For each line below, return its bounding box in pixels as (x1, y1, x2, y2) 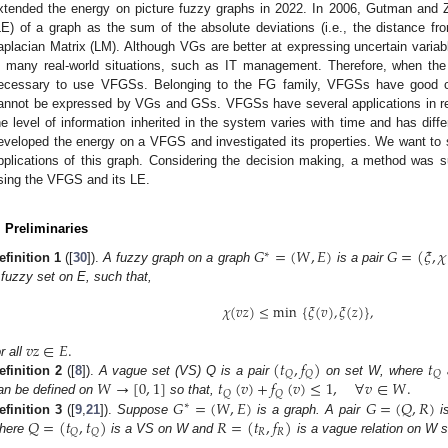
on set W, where (321, 362, 428, 378)
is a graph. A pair (252, 401, 366, 417)
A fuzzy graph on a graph (103, 249, 254, 265)
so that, (166, 382, 219, 398)
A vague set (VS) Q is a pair (98, 362, 274, 378)
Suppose (117, 401, 174, 417)
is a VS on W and (107, 420, 218, 436)
